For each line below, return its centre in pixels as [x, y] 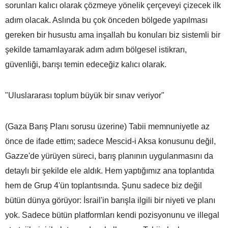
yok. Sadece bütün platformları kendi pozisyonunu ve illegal [112, 215]
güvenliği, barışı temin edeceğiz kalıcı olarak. [86, 64]
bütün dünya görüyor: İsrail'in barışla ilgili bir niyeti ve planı [110, 200]
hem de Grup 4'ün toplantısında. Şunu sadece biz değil [104, 185]
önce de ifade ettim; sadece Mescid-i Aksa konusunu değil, [110, 141]
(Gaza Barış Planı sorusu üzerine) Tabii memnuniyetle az [107, 126]
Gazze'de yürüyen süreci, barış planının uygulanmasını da [109, 156]
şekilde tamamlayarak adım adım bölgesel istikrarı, [96, 49]
